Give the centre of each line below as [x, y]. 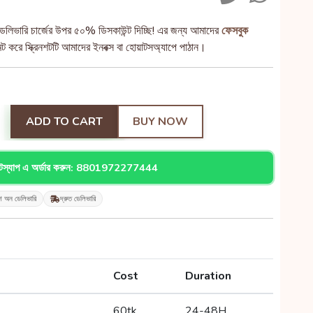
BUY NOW [160, 122]
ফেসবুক [235, 31]
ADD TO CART [64, 122]
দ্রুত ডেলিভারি [78, 199]
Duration [208, 276]
